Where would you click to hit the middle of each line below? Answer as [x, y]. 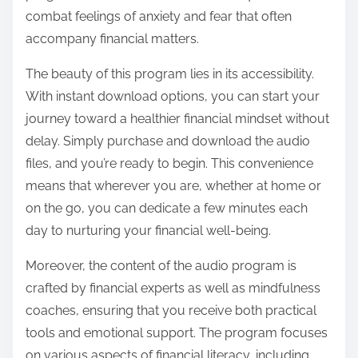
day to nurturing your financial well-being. [148, 231]
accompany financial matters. [112, 39]
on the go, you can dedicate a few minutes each [167, 209]
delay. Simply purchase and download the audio [168, 141]
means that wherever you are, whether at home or [173, 186]
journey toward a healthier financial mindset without [177, 119]
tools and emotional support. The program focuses [177, 333]
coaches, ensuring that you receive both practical [171, 311]
